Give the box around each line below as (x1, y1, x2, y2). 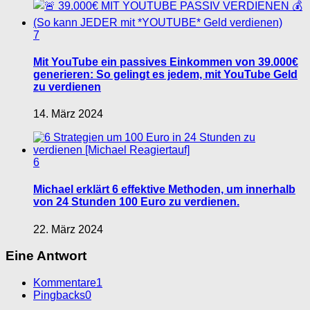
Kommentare (33, 277, 96, 289)
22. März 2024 (33, 223, 103, 235)
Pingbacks (33, 289, 85, 302)
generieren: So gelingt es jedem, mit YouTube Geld (33, 68, 298, 80)
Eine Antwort (6, 248, 86, 264)
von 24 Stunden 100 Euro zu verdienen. (33, 196, 239, 208)
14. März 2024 (33, 108, 103, 120)
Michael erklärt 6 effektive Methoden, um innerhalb (33, 183, 295, 196)
